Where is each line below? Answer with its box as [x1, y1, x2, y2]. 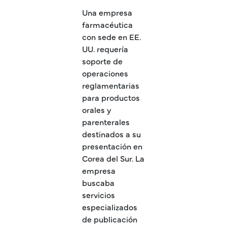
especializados [82, 201, 137, 213]
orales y [82, 104, 111, 116]
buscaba [82, 177, 115, 188]
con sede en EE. [82, 31, 141, 43]
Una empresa [82, 7, 132, 18]
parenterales [82, 116, 130, 128]
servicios [82, 189, 115, 201]
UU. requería [82, 43, 128, 55]
